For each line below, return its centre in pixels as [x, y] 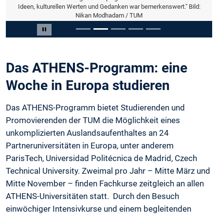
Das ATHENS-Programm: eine [97, 68]
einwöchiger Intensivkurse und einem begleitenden [99, 209]
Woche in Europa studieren [88, 86]
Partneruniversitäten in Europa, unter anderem [90, 146]
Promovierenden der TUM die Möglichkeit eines [93, 120]
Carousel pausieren [75, 34]
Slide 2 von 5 [26, 27]
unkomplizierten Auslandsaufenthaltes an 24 [87, 133]
